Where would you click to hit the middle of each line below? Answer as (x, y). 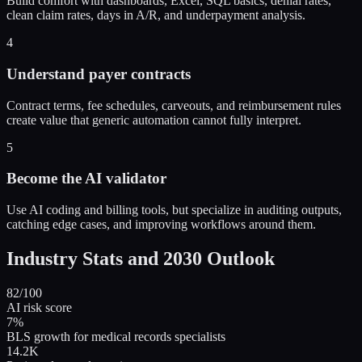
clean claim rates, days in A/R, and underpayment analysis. (156, 15)
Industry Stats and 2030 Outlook (141, 259)
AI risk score (39, 307)
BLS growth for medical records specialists (116, 336)
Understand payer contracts (99, 74)
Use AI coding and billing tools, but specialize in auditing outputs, (174, 210)
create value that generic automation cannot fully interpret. (154, 120)
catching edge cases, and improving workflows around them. (161, 225)
